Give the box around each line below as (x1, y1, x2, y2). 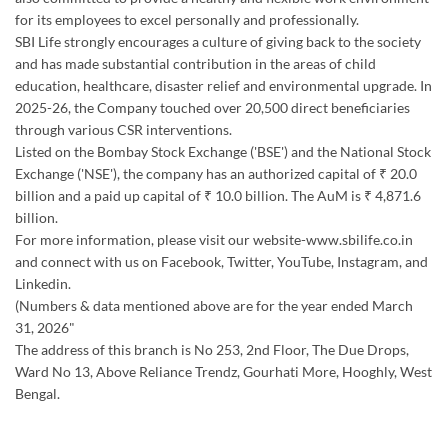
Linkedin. (15, 274, 71, 292)
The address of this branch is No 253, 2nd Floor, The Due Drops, (15, 340, 409, 358)
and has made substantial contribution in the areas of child (15, 54, 376, 72)
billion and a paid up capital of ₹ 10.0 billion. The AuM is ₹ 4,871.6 (15, 186, 421, 204)
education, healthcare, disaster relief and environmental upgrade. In (15, 76, 432, 94)
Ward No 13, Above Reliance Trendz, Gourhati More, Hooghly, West (15, 362, 432, 380)
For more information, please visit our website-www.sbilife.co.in (15, 230, 413, 248)
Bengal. (15, 384, 60, 402)
